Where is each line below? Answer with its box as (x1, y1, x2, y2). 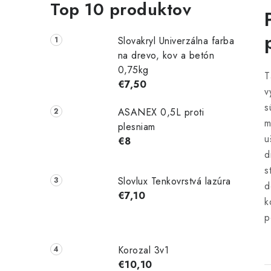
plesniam (117, 120, 155, 134)
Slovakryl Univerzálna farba (117, 34, 235, 48)
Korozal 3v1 (117, 243, 169, 257)
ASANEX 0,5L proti (117, 105, 204, 119)
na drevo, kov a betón (117, 48, 215, 62)
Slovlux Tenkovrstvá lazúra (117, 174, 231, 188)
